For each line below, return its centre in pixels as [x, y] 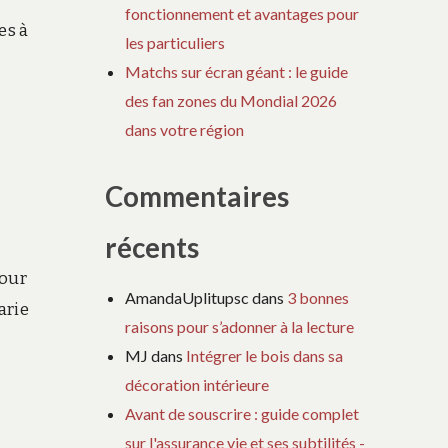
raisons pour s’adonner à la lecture [240, 326]
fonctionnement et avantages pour [242, 14]
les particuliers [175, 43]
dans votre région [185, 130]
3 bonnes [318, 297]
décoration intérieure [197, 384]
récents [152, 247]
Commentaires [197, 196]
